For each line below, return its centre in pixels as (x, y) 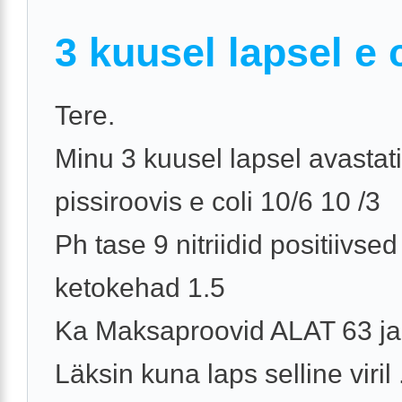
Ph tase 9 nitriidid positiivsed (226, 245)
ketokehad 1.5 (140, 288)
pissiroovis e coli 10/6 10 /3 (218, 202)
